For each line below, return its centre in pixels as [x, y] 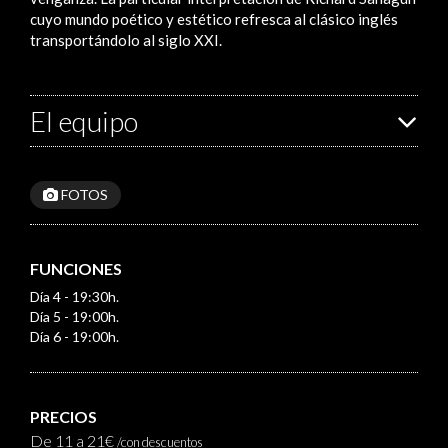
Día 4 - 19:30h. [74, 296]
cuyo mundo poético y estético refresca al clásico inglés [214, 18]
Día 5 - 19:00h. [74, 316]
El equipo [84, 120]
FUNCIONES [76, 268]
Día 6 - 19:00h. [74, 336]
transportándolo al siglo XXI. [126, 39]
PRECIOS [63, 416]
